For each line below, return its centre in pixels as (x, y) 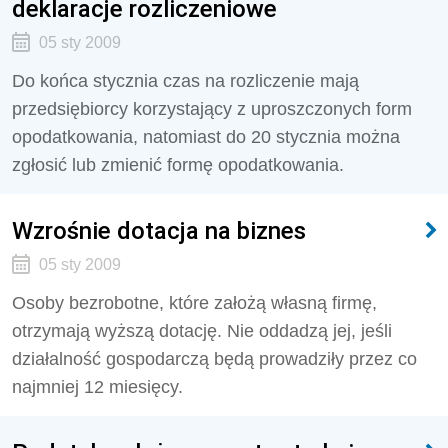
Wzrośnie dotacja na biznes (159, 230)
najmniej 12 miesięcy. (97, 387)
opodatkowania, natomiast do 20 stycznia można (206, 137)
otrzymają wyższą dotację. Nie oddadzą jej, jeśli (202, 331)
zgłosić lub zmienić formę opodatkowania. (178, 165)
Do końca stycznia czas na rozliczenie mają (185, 81)
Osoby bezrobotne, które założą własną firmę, (194, 303)
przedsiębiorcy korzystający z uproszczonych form (212, 109)
